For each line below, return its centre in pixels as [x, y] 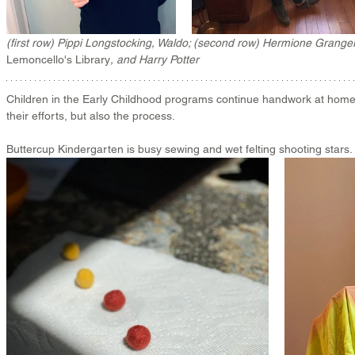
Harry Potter [169, 59]
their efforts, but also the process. [92, 115]
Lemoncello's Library [58, 59]
